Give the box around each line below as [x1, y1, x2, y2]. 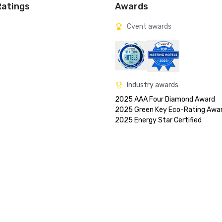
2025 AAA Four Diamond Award [115, 95, 215, 104]
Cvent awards [127, 22, 171, 31]
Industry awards [127, 81, 178, 89]
